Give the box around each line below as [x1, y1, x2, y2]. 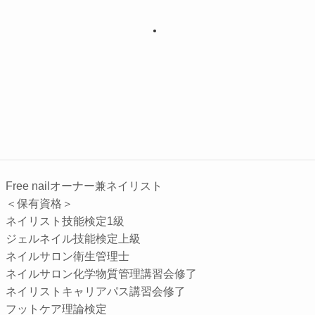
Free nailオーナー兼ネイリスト [6, 180, 162, 193]
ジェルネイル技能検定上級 [6, 233, 141, 245]
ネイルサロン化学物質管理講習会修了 [6, 268, 197, 281]
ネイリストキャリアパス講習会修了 [6, 285, 186, 298]
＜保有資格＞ [6, 198, 73, 210]
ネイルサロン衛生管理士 [6, 250, 129, 263]
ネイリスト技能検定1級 [6, 215, 124, 228]
